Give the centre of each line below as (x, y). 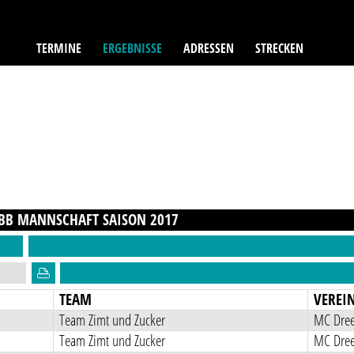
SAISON (127, 219)
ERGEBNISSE (133, 48)
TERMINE (59, 48)
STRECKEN (279, 48)
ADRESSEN (208, 48)
